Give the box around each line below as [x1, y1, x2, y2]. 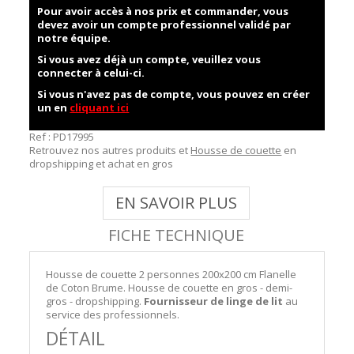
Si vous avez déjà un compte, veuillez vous [37, 52, 262, 66]
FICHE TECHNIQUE [108, 224, 244, 246]
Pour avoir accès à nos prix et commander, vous [37, 4, 289, 18]
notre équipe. [37, 31, 111, 45]
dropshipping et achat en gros [29, 156, 174, 171]
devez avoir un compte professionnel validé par [37, 17, 292, 32]
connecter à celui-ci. [37, 66, 145, 80]
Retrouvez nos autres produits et [29, 143, 191, 157]
